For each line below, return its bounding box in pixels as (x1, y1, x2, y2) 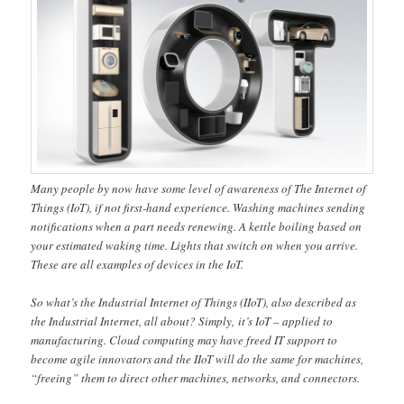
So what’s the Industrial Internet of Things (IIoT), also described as (31, 293, 357, 310)
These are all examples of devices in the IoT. (31, 255, 244, 272)
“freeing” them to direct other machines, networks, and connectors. (31, 369, 361, 386)
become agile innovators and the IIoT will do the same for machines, (31, 350, 364, 367)
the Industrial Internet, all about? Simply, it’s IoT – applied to (31, 312, 334, 329)
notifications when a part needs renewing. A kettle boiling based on (31, 217, 363, 234)
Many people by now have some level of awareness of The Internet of (31, 179, 367, 197)
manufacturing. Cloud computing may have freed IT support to (31, 331, 338, 348)
